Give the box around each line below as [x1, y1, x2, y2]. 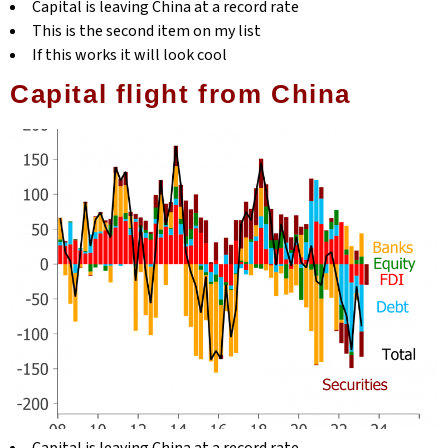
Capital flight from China [10, 80, 351, 108]
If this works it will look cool [32, 44, 227, 66]
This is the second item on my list [32, 20, 261, 42]
